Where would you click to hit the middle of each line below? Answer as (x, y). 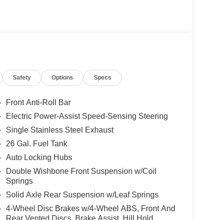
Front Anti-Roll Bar (38, 102)
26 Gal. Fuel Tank (36, 143)
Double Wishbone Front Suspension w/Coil (81, 171)
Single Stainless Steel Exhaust (59, 130)
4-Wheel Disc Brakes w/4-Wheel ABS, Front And (90, 208)
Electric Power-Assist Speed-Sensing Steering (87, 116)
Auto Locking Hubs (39, 157)
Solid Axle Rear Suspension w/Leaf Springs (82, 194)
